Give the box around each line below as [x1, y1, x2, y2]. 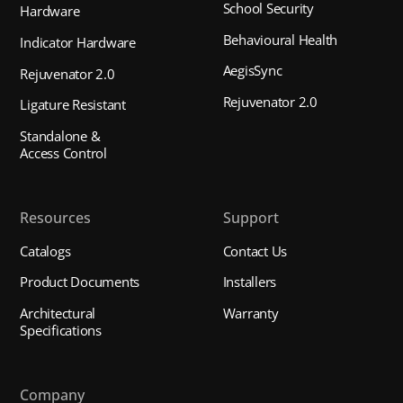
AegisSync [222, 61, 282, 80]
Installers [222, 273, 277, 291]
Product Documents [20, 273, 140, 291]
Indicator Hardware [20, 32, 136, 51]
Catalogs [20, 241, 71, 260]
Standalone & [20, 126, 101, 145]
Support [222, 208, 279, 228]
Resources [20, 208, 92, 228]
